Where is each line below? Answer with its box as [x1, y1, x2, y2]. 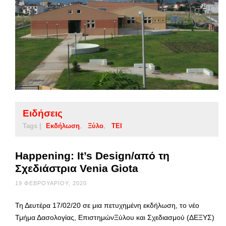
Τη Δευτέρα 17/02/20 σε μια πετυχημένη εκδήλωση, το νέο [15, 201, 199, 210]
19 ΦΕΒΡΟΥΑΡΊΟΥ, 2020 [15, 180, 87, 187]
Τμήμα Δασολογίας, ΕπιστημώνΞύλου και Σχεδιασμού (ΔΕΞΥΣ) [15, 213, 214, 222]
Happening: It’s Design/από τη [15, 150, 169, 162]
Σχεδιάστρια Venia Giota [15, 162, 138, 175]
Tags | [23, 122, 41, 130]
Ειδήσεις [23, 108, 63, 119]
